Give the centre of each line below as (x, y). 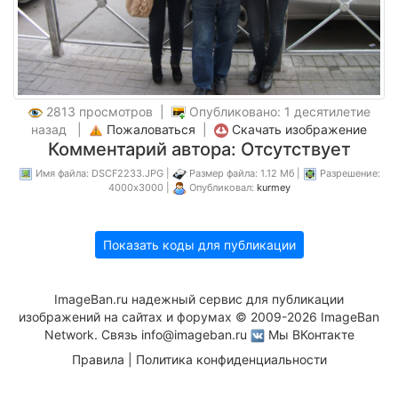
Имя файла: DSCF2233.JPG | (102, 173)
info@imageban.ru (194, 334)
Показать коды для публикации (199, 245)
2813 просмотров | (107, 111)
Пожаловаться (151, 129)
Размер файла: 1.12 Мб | (244, 173)
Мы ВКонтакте (311, 334)
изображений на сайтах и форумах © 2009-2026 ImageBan (199, 317)
